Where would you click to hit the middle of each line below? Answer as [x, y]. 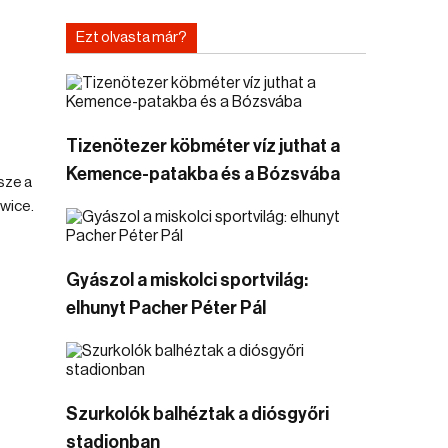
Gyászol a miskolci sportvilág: [187, 280]
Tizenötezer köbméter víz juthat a [203, 146]
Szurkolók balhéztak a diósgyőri [197, 414]
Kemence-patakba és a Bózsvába [203, 174]
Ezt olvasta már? [131, 37]
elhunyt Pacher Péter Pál [166, 308]
